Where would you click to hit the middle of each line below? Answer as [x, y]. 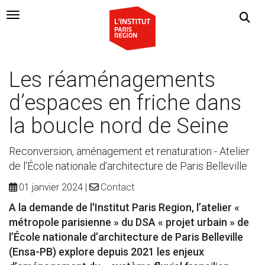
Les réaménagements [112, 80]
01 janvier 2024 [51, 187]
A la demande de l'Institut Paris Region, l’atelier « [124, 207]
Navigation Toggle [54, 17]
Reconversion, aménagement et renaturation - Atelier [129, 151]
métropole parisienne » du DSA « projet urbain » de [129, 222]
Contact [117, 187]
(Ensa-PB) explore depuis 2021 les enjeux [106, 252]
